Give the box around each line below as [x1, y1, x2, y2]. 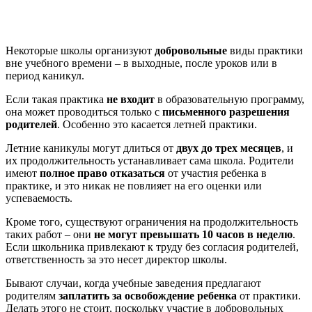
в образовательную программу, [155, 93, 304, 105]
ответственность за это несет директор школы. [6, 253, 227, 265]
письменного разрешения [162, 105, 290, 118]
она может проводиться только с [6, 105, 162, 118]
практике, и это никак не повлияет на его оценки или [6, 179, 262, 192]
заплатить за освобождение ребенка [58, 289, 237, 302]
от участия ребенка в [165, 166, 267, 179]
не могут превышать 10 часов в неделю [94, 228, 292, 240]
